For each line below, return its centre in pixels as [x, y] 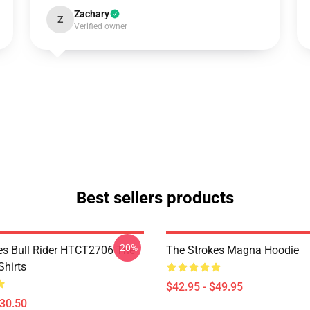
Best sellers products [155, 198]
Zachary [91, 14]
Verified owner [100, 26]
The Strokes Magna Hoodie [232, 250]
